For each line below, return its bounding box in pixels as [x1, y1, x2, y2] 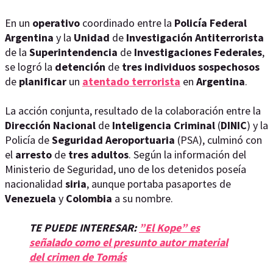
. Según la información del [129, 147, 246, 161]
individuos [144, 60, 196, 74]
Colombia [66, 191, 112, 205]
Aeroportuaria [105, 133, 175, 147]
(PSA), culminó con [175, 133, 262, 147]
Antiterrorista [195, 30, 264, 44]
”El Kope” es [139, 221, 200, 235]
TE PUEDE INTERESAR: [29, 221, 139, 235]
